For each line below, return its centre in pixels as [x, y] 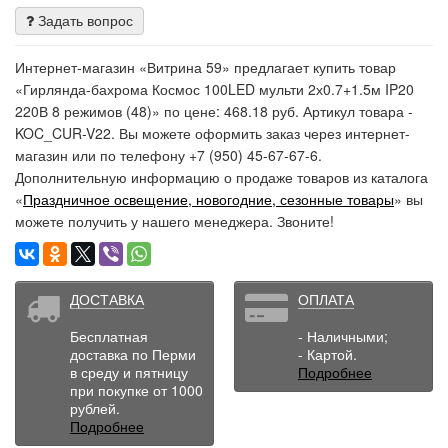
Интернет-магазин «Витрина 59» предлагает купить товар [205, 66]
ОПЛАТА [326, 298]
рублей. [95, 407]
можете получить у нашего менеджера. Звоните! [174, 220]
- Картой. [327, 353]
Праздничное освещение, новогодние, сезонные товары [208, 198]
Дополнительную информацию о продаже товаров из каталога [221, 176]
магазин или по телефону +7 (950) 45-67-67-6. [168, 154]
